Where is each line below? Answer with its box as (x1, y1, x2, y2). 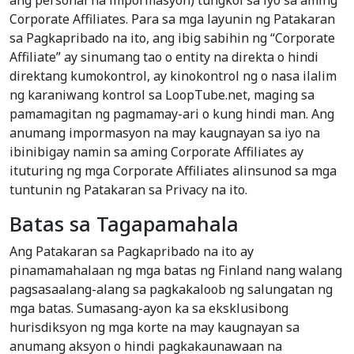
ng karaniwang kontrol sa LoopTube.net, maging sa (9, 86, 314, 104)
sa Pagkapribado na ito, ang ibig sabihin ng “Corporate (9, 29, 335, 47)
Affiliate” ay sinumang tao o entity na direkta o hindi (9, 48, 318, 66)
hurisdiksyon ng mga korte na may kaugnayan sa (9, 318, 299, 337)
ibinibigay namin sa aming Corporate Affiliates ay (9, 143, 303, 161)
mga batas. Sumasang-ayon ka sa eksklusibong (9, 299, 288, 318)
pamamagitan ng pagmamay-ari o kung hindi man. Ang (9, 105, 334, 123)
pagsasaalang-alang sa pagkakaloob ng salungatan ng (9, 281, 333, 299)
